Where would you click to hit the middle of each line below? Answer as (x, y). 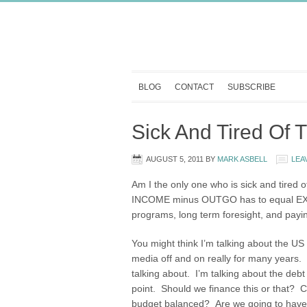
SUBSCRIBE (251, 87)
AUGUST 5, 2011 (175, 159)
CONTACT (194, 87)
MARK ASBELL (242, 159)
